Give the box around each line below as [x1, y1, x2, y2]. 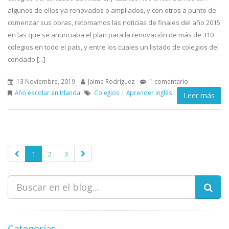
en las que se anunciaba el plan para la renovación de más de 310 [8, 30, 214, 39]
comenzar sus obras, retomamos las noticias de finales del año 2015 [8, 18, 220, 27]
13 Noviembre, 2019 [15, 77, 75, 85]
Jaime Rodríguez [86, 77, 134, 85]
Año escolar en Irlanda [15, 88, 80, 97]
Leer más [184, 90, 215, 100]
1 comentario [148, 77, 188, 85]
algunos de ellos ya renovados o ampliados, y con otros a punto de [8, 6, 216, 15]
